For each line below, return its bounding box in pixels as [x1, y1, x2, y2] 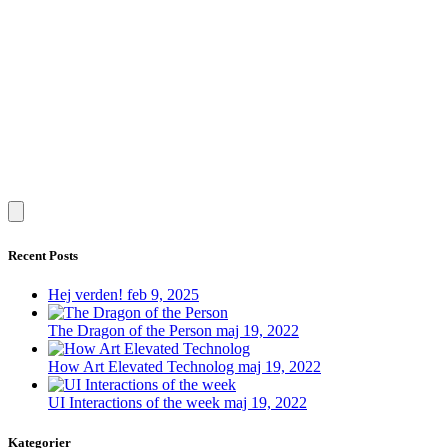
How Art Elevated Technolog [48, 358, 238, 376]
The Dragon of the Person [48, 322, 216, 340]
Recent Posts [8, 248, 78, 264]
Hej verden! [48, 286, 127, 304]
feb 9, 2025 [127, 286, 199, 304]
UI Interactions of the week [48, 394, 224, 412]
